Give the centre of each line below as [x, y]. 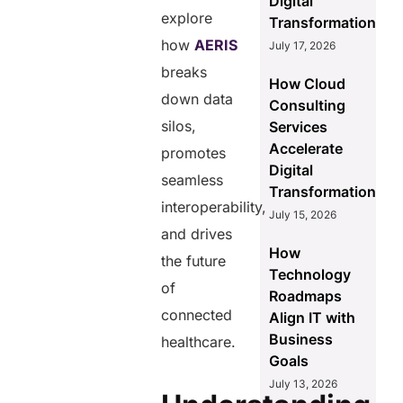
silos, [179, 126]
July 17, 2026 [302, 46]
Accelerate [305, 149]
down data [197, 99]
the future [194, 261]
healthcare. [201, 342]
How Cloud [307, 84]
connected [197, 315]
